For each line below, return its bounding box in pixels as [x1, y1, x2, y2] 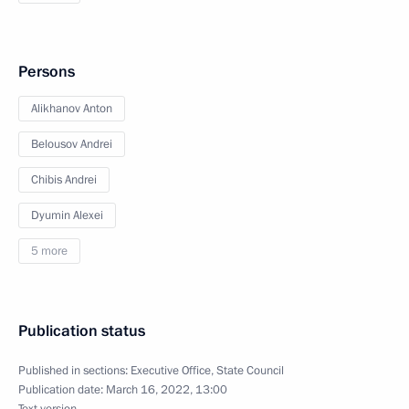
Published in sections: [18, 362, 131, 379]
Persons [18, 61, 75, 82]
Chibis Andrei [31, 172, 97, 188]
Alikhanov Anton [31, 100, 112, 117]
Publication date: [18, 382, 106, 398]
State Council [216, 362, 284, 379]
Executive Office [131, 362, 211, 379]
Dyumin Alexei [31, 207, 103, 224]
